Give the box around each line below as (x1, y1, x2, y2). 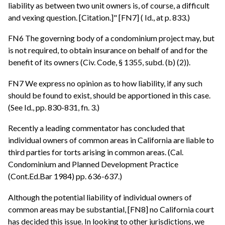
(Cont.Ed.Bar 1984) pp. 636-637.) (8, 171, 124, 181)
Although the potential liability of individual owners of (8, 192, 192, 202)
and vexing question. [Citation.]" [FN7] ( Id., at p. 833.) (8, 12, 190, 22)
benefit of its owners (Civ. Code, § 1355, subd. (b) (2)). (8, 57, 190, 67)
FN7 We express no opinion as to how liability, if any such (8, 78, 202, 88)
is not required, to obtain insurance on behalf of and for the (8, 45, 207, 55)
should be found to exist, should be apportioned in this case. (8, 90, 210, 100)
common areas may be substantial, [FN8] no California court (8, 204, 214, 214)
